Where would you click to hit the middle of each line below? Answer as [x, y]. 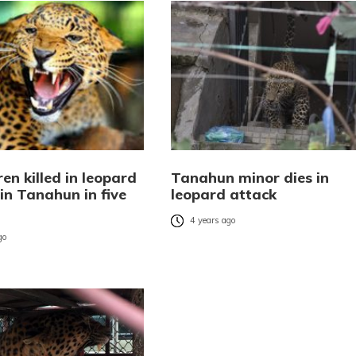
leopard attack [223, 195]
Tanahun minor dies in [250, 178]
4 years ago [213, 221]
